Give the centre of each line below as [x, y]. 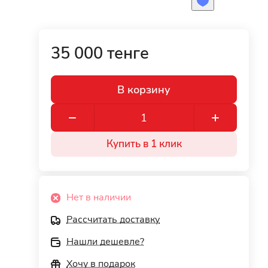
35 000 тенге [100, 54]
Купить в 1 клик [144, 144]
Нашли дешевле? [106, 242]
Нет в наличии [99, 197]
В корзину [144, 89]
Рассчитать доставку [113, 220]
